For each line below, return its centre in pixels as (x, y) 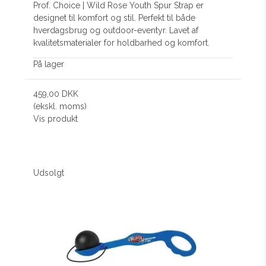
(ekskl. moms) (60, 107)
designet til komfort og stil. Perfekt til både (115, 18)
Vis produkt (56, 119)
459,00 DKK (56, 94)
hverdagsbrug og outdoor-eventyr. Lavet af (116, 31)
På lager (49, 64)
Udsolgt (49, 173)
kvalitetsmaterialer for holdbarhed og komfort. (122, 43)
